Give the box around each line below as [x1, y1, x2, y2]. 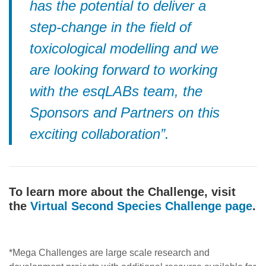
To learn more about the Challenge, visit [9, 185, 236, 199]
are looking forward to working [30, 62, 217, 78]
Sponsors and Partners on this [30, 104, 220, 121]
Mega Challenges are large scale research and [12, 248, 210, 258]
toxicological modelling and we [30, 40, 218, 57]
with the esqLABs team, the [30, 83, 202, 100]
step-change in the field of [30, 19, 191, 36]
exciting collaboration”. [30, 126, 169, 142]
